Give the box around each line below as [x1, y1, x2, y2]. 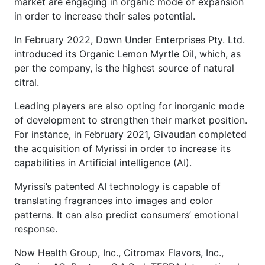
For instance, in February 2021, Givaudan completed [14, 128, 247, 140]
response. [14, 222, 57, 235]
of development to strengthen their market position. [14, 114, 247, 126]
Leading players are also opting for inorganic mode [14, 99, 244, 112]
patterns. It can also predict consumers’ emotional [14, 208, 238, 221]
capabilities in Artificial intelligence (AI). [14, 156, 192, 169]
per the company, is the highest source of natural [14, 62, 234, 74]
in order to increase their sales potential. [14, 9, 195, 22]
